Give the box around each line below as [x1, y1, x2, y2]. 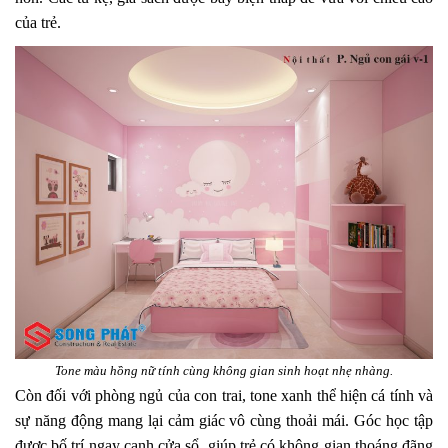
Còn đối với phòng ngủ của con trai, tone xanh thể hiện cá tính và [15, 387, 433, 405]
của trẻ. [15, 13, 61, 31]
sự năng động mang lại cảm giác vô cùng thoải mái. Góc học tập [15, 412, 433, 430]
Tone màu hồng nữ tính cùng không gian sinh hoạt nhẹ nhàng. [55, 363, 393, 379]
